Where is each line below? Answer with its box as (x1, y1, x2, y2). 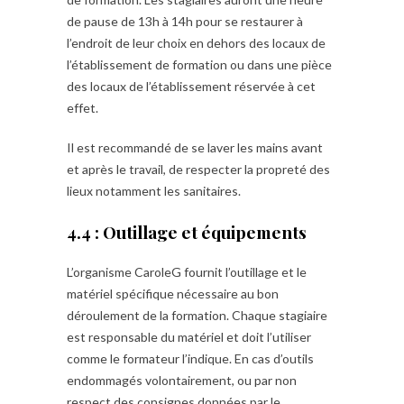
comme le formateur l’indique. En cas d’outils (67, 351, 314, 366)
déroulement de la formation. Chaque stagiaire (67, 308, 327, 323)
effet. (67, 100, 98, 115)
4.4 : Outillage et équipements (67, 220, 307, 243)
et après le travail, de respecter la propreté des (67, 161, 330, 177)
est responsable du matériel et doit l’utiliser (67, 329, 311, 344)
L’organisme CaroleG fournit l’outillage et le (67, 264, 307, 280)
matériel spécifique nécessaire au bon (67, 286, 279, 301)
